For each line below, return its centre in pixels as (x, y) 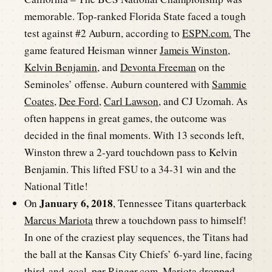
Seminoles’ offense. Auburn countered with (118, 84)
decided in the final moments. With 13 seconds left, (134, 135)
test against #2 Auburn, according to (103, 33)
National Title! (56, 186)
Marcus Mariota (59, 220)
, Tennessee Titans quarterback (180, 203)
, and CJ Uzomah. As (203, 101)
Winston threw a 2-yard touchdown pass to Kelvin (131, 152)
